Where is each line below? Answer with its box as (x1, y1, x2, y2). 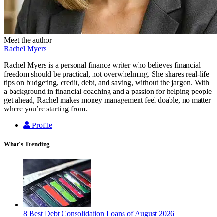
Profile (32, 121, 52, 129)
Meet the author (4, 35, 52, 44)
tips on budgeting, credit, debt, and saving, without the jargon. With (4, 78, 209, 87)
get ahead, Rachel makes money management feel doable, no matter (4, 95, 211, 104)
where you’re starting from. (4, 104, 87, 113)
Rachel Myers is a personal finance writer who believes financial (4, 61, 201, 69)
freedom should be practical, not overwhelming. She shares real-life (4, 69, 209, 78)
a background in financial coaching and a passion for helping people (4, 87, 212, 95)
